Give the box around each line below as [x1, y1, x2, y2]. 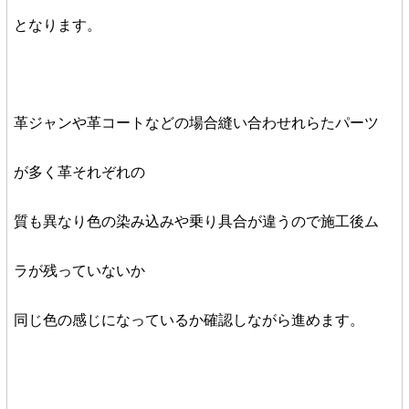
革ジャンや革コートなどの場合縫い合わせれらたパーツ [13, 115, 379, 131]
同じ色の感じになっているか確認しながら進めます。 [13, 312, 364, 328]
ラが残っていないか [13, 263, 145, 278]
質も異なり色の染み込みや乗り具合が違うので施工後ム [13, 214, 379, 229]
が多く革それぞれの [13, 164, 145, 180]
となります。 [13, 17, 101, 33]
